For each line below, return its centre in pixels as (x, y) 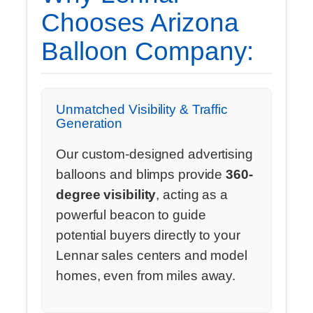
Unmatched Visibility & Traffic (142, 110)
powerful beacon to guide (131, 214)
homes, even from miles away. (146, 275)
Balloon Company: (148, 52)
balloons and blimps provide (141, 174)
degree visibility (106, 194)
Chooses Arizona (140, 23)
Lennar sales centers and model (152, 255)
